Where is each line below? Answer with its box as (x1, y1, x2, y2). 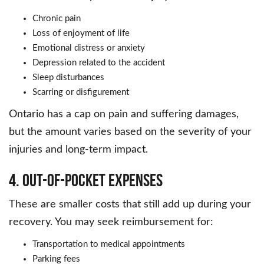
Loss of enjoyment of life (32, 29, 130, 38)
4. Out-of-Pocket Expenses (9, 170, 163, 190)
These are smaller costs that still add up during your (9, 199, 251, 210)
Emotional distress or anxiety (32, 44, 145, 53)
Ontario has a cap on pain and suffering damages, (9, 109, 239, 120)
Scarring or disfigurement (32, 88, 129, 97)
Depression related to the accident (32, 58, 165, 68)
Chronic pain (32, 14, 81, 24)
